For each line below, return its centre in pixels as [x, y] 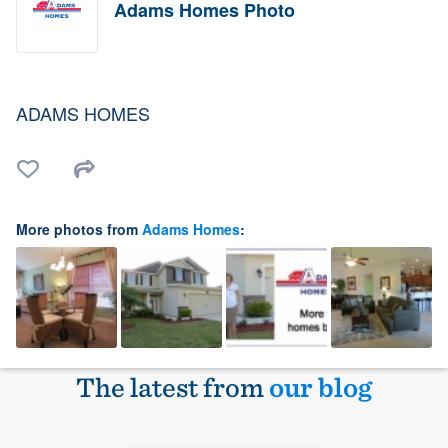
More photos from [79, 229]
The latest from [172, 387]
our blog [320, 387]
